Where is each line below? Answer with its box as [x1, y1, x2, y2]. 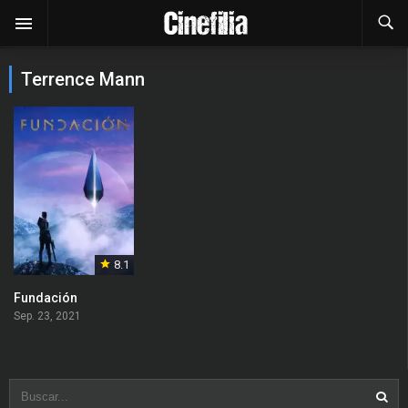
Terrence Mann [21, 68, 145, 90]
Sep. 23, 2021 [14, 310, 81, 323]
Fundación [14, 291, 77, 306]
